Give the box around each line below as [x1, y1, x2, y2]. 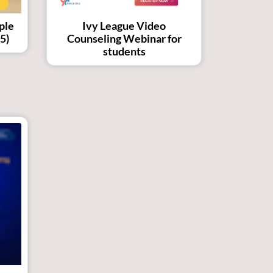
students [102, 44, 146, 58]
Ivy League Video [82, 19, 166, 33]
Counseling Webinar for [66, 32, 182, 46]
